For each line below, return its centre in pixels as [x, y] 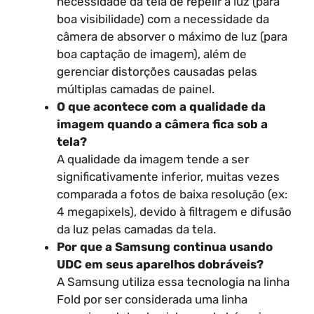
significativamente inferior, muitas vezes [168, 177]
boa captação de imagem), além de [152, 54]
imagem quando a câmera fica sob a [162, 124]
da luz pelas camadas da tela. [136, 229]
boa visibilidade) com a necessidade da [163, 19]
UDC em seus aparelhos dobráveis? [160, 264]
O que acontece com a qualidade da [161, 107]
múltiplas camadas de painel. [136, 89]
